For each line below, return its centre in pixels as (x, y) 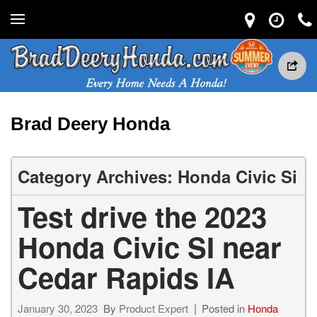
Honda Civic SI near (150, 247)
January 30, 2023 (58, 308)
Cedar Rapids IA (126, 277)
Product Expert (154, 308)
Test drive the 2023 (142, 216)
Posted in (225, 308)
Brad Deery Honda (90, 124)
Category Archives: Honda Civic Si (157, 176)
